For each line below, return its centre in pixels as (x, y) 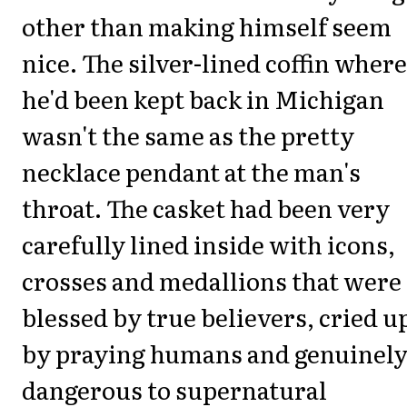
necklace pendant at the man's (191, 172)
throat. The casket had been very (206, 208)
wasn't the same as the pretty (188, 135)
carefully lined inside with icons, (208, 244)
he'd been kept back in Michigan (203, 99)
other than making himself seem (207, 26)
